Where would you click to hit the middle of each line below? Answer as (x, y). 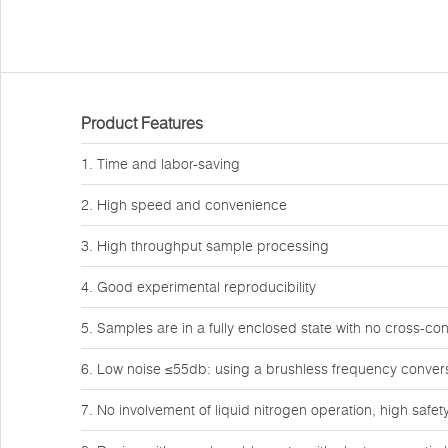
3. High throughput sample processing (205, 246)
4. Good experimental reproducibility (198, 287)
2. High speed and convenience (184, 205)
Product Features (142, 123)
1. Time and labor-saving (160, 164)
